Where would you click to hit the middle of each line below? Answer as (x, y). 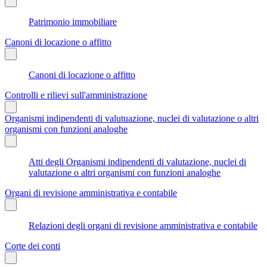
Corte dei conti (32, 246)
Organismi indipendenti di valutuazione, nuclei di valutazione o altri (132, 118)
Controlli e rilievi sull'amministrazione (76, 95)
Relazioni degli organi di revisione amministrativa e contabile (143, 225)
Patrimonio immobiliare (73, 21)
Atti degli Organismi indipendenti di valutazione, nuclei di (137, 162)
